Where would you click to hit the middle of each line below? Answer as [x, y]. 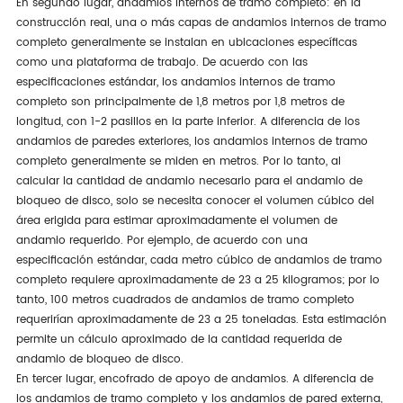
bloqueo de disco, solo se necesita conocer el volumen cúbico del [195, 201]
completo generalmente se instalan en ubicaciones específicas [186, 42]
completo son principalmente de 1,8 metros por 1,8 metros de [180, 102]
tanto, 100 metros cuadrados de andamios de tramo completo [185, 300]
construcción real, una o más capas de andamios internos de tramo [201, 22]
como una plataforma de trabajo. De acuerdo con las [161, 62]
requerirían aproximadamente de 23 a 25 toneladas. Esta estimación [201, 319]
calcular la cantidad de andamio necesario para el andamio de [189, 181]
